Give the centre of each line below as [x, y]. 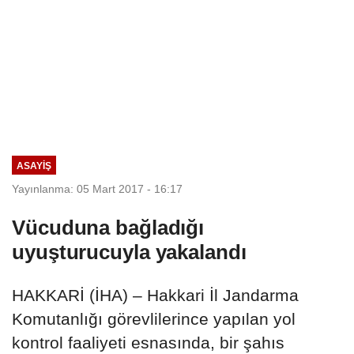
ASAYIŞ [34, 165]
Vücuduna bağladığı [108, 227]
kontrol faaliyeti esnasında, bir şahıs [148, 342]
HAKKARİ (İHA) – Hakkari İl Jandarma [155, 295]
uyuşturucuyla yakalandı [129, 252]
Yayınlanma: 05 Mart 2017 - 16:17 [97, 188]
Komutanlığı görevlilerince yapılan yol [154, 318]
